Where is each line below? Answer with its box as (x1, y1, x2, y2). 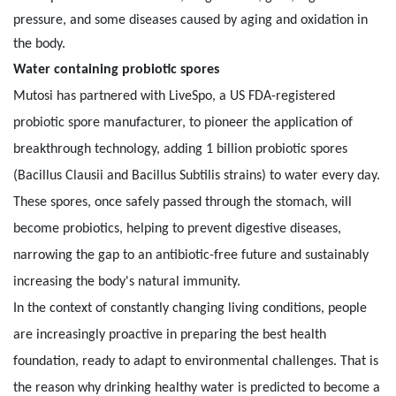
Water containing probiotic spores (13, 62, 219, 77)
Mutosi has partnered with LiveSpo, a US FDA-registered (13, 88, 335, 103)
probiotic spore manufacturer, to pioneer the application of (13, 115, 353, 130)
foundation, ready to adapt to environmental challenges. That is (13, 354, 378, 369)
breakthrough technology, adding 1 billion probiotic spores (13, 141, 347, 156)
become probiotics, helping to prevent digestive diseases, (13, 221, 341, 236)
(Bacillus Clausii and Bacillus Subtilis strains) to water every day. (13, 168, 380, 183)
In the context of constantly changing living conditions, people (13, 301, 367, 316)
